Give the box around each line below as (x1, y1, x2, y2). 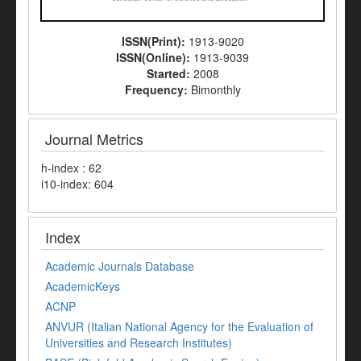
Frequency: (124, 81, 191, 98)
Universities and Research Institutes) (45, 334, 232, 351)
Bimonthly (190, 81, 241, 98)
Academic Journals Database (45, 258, 194, 275)
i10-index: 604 (41, 176, 114, 193)
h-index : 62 (41, 160, 102, 176)
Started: (146, 65, 193, 82)
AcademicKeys (45, 278, 120, 295)
